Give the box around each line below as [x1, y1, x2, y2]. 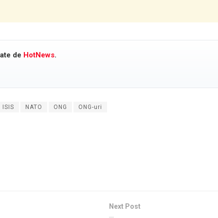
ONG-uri [78, 104, 102, 111]
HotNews [23, 51, 55, 60]
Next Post [109, 202, 141, 211]
